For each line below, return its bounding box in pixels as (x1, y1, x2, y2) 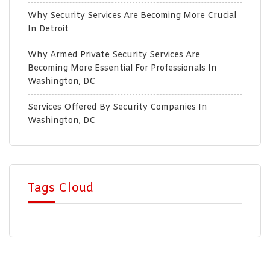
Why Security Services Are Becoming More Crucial (28, 10, 236, 22)
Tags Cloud (28, 180, 93, 196)
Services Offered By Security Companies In (28, 101, 207, 113)
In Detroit (28, 23, 69, 35)
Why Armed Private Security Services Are (28, 49, 200, 61)
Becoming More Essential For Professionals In (28, 62, 217, 74)
